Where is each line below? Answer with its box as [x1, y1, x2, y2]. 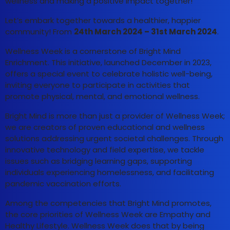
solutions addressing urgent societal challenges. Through [5, 133, 223, 144]
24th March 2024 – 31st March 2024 [74, 26, 217, 37]
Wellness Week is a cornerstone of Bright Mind [5, 46, 181, 57]
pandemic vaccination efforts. [5, 178, 123, 189]
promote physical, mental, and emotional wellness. [5, 91, 200, 102]
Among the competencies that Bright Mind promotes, [5, 198, 212, 209]
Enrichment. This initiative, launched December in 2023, [5, 57, 212, 68]
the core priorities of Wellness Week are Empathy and [5, 209, 210, 220]
